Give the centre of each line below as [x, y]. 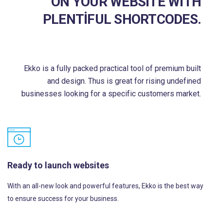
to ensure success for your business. [63, 199]
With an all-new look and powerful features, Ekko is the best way [105, 186]
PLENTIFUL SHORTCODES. [122, 19]
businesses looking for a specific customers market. [111, 94]
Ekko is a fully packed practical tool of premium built [112, 68]
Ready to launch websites [58, 165]
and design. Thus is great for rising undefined [124, 81]
